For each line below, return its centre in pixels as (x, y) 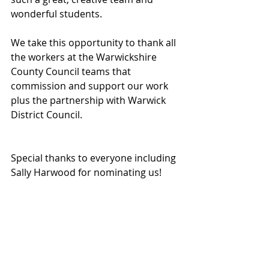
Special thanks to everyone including (95, 158)
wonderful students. (56, 14)
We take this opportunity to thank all (95, 43)
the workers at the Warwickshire (85, 57)
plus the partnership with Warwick (89, 100)
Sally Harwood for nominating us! (86, 172)
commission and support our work (91, 86)
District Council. (47, 115)
